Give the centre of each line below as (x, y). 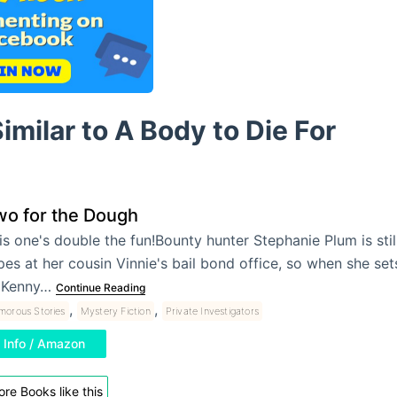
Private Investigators (212, 311)
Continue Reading (100, 287)
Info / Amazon (44, 343)
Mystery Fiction (115, 311)
